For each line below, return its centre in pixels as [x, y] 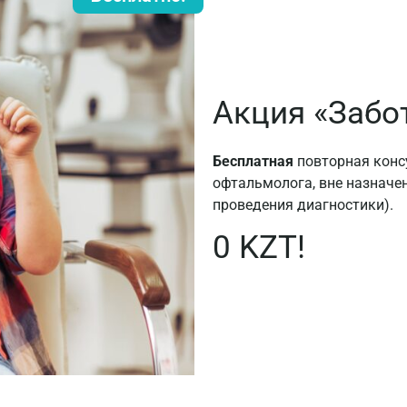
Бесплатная [253, 161]
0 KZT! [259, 248]
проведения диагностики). [303, 204]
